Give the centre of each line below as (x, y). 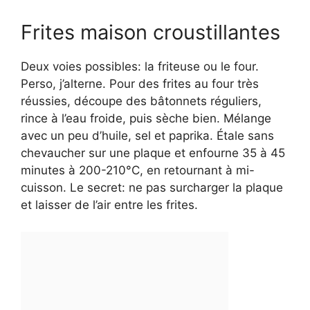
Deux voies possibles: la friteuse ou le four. (140, 67)
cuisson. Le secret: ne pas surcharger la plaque (152, 188)
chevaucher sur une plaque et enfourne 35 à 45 (153, 153)
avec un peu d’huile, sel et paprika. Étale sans (147, 136)
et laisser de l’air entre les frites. (109, 205)
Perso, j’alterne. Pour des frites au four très (140, 84)
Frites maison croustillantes (151, 33)
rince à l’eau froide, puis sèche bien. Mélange (146, 119)
